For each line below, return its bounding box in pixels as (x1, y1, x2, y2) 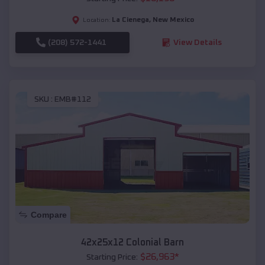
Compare (31, 209, 67, 219)
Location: (82, 17, 111, 23)
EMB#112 (54, 95, 91, 104)
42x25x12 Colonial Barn (81, 237, 184, 247)
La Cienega (111, 16, 149, 24)
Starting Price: (86, 253, 138, 261)
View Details (173, 38, 222, 47)
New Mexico (152, 16, 194, 24)
